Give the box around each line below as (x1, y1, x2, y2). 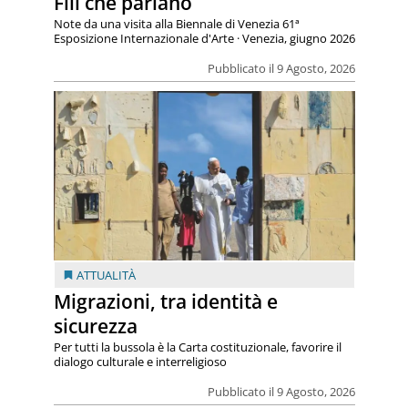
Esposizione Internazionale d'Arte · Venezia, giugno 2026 (53, 30, 355, 47)
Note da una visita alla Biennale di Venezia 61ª (53, 15, 300, 33)
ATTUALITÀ (76, 267, 136, 284)
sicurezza (53, 313, 138, 340)
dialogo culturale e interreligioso (53, 353, 227, 371)
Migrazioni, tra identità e (53, 289, 278, 315)
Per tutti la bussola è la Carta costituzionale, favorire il (53, 339, 342, 356)
